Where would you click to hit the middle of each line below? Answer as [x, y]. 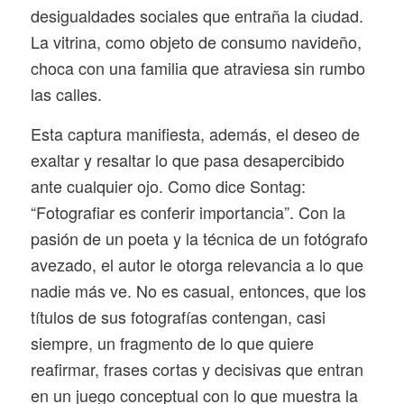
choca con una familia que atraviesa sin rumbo [197, 68]
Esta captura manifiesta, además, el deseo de [195, 134]
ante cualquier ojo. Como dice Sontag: [168, 186]
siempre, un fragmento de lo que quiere [172, 343]
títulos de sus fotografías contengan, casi [178, 317]
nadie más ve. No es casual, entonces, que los [198, 291]
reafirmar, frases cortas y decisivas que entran [197, 369]
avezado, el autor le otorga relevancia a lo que [197, 265]
